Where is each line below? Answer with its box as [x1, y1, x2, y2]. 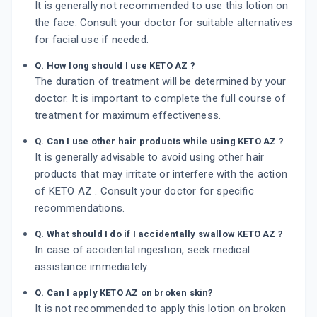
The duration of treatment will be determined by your [35, 75, 287, 88]
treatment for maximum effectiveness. [35, 109, 221, 122]
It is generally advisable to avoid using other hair [35, 151, 265, 163]
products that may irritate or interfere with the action [35, 168, 288, 180]
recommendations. [35, 202, 125, 214]
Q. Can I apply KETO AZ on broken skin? [35, 287, 214, 298]
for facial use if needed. [35, 33, 149, 46]
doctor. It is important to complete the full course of [35, 92, 286, 105]
